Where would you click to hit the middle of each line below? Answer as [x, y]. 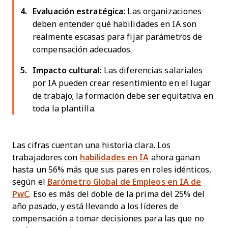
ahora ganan [174, 157]
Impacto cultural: [68, 70]
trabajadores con [46, 157]
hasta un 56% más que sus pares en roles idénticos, [112, 169]
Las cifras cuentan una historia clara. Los [92, 145]
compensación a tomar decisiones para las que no [108, 218]
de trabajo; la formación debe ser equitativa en [123, 96]
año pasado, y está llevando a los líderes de [96, 206]
